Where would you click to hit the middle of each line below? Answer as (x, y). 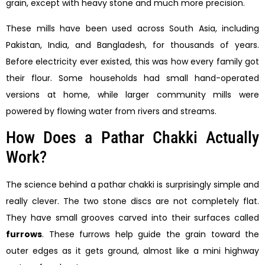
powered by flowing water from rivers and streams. (111, 111)
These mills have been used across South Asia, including (132, 28)
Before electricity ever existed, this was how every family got (132, 61)
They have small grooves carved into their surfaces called (132, 218)
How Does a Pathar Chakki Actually (132, 138)
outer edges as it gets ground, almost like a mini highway (132, 251)
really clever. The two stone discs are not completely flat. (132, 201)
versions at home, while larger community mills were (132, 94)
